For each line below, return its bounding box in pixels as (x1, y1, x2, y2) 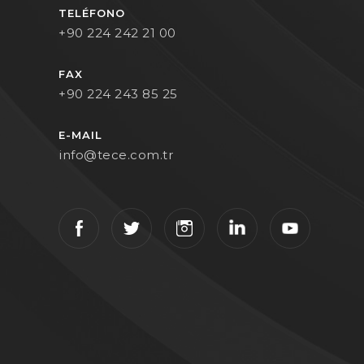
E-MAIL (58, 128, 102, 141)
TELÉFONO (58, 6, 125, 19)
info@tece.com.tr (58, 147, 173, 162)
